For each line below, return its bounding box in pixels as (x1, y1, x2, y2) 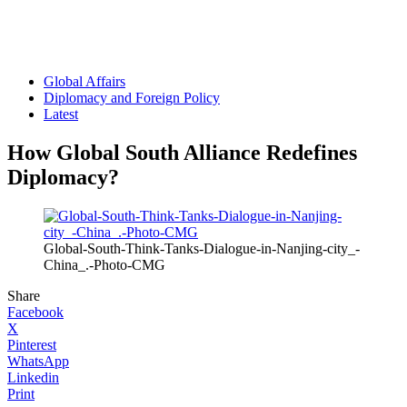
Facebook (7, 303, 64, 320)
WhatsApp (7, 352, 69, 369)
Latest (44, 106, 78, 122)
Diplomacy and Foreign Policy (44, 90, 220, 105)
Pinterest (7, 336, 56, 352)
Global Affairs (44, 74, 125, 89)
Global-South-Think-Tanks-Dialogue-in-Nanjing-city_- (44, 240, 360, 256)
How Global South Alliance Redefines (7, 140, 357, 164)
